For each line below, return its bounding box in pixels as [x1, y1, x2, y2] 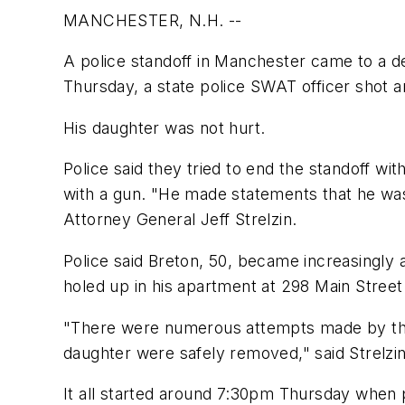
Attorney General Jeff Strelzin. [63, 210, 297, 230]
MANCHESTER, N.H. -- [63, 10, 242, 30]
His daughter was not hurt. [63, 118, 266, 137]
